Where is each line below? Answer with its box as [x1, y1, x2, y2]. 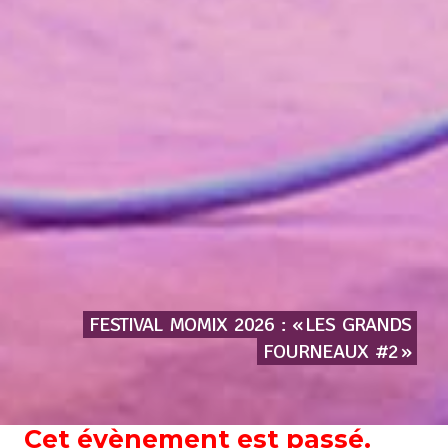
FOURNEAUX [263, 338, 369, 364]
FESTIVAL [89, 311, 163, 337]
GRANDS [342, 311, 412, 337]
